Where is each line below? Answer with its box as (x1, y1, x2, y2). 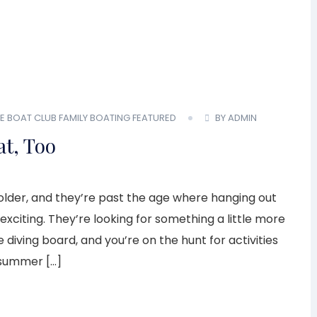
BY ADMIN (215, 111, 257, 125)
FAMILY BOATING (59, 111, 130, 125)
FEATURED (132, 111, 176, 125)
